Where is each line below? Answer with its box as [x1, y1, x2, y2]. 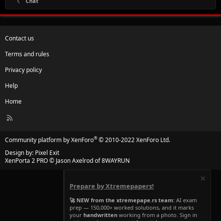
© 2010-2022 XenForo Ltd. [99, 135, 170, 144]
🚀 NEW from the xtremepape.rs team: [70, 196, 175, 204]
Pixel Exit [35, 148, 59, 157]
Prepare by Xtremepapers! [70, 181, 154, 190]
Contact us [5, 34, 34, 42]
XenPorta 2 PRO [5, 156, 48, 165]
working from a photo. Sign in [117, 211, 197, 219]
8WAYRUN [102, 156, 130, 165]
